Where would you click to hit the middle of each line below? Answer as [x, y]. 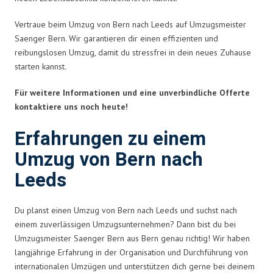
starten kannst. [41, 66]
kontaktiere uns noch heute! [71, 106]
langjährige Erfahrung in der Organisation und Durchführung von [131, 252]
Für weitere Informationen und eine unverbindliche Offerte [132, 92]
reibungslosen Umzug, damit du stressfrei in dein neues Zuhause [133, 52]
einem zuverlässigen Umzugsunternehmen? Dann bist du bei [125, 224]
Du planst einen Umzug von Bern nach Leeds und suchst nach [126, 210]
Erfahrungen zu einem [110, 139]
